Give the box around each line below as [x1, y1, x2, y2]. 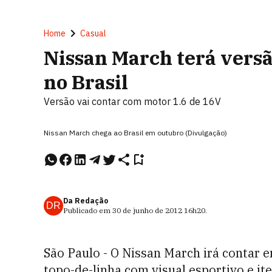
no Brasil [44, 69, 128, 95]
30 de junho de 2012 [112, 206, 182, 215]
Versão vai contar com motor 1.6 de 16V [44, 95, 221, 107]
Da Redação [63, 196, 108, 205]
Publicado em [63, 206, 112, 215]
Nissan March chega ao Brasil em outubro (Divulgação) [44, 128, 227, 137]
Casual [80, 28, 106, 39]
